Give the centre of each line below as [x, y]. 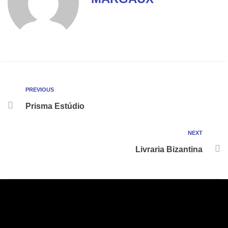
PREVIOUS [40, 90]
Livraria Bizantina [169, 149]
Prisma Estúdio [55, 106]
